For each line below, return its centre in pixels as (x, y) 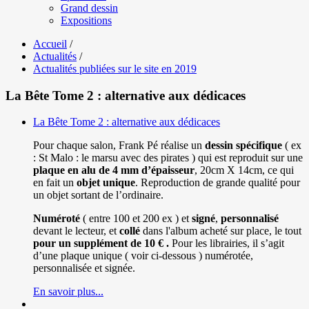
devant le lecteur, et (76, 231)
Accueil (50, 43)
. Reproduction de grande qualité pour (218, 183)
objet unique (106, 183)
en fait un (55, 183)
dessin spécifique (243, 146)
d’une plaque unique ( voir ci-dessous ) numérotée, (143, 256)
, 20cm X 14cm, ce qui (244, 170)
